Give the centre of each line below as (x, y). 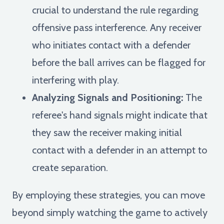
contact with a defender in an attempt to (119, 150)
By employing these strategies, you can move (108, 195)
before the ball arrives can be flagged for (119, 62)
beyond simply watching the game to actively (110, 212)
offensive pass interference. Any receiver (117, 27)
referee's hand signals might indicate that (120, 115)
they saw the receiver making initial (107, 132)
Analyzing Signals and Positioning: (107, 97)
